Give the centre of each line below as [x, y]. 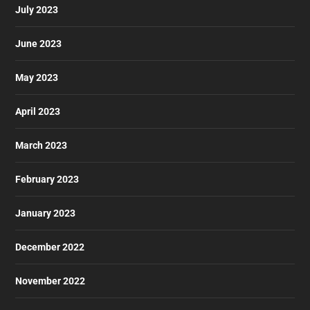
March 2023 [42, 145]
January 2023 [46, 213]
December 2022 [50, 247]
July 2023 [37, 9]
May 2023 [37, 77]
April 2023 [38, 111]
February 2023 [47, 179]
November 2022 [51, 281]
